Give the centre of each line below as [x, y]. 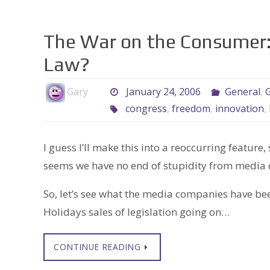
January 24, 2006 [163, 92]
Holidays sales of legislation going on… [137, 212]
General [242, 92]
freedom [191, 109]
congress [146, 109]
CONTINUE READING [97, 247]
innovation [239, 109]
